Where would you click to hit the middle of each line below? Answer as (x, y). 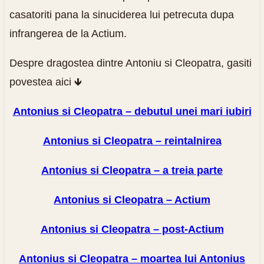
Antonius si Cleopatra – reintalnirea (132, 141)
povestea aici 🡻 (45, 82)
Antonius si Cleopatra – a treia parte (132, 170)
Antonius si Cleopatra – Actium (132, 199)
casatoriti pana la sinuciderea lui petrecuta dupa (121, 14)
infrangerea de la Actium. (68, 33)
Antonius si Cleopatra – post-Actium (132, 229)
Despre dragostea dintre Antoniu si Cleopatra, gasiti (130, 63)
